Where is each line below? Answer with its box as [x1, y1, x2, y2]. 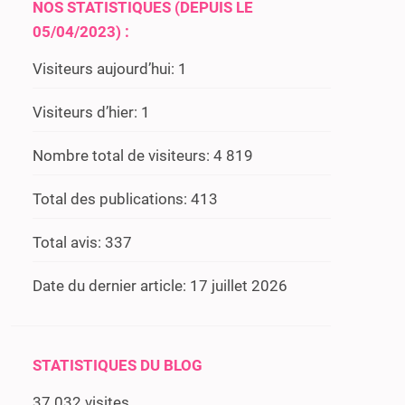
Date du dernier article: [33, 277, 190, 295]
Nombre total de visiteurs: [33, 146, 213, 165]
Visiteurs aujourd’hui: [33, 60, 178, 78]
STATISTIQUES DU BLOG [33, 356, 202, 374]
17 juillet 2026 [190, 277, 287, 295]
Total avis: [33, 233, 105, 251]
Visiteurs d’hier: [33, 103, 141, 121]
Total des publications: [33, 190, 191, 208]
